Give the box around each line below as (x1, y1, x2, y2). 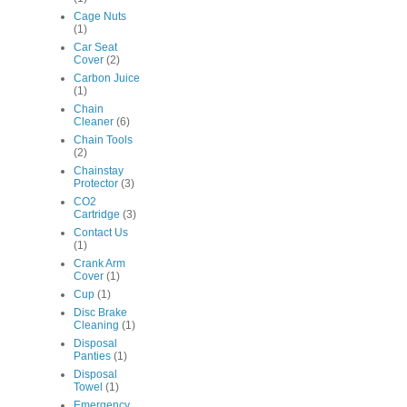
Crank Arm (74, 257, 125, 271)
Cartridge (74, 208, 120, 222)
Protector (74, 177, 118, 191)
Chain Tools (74, 134, 133, 147)
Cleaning (74, 319, 119, 333)
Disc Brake (74, 306, 127, 320)
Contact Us (74, 226, 128, 240)
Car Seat (74, 41, 117, 55)
